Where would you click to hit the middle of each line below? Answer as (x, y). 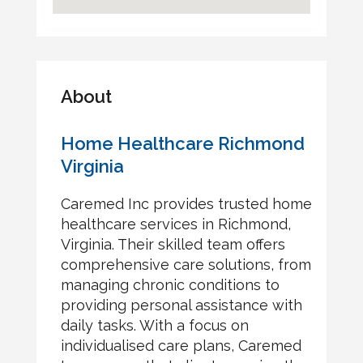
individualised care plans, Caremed (181, 346)
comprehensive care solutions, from (186, 265)
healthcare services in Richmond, (175, 224)
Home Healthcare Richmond (182, 143)
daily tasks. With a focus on (154, 325)
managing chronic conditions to (170, 285)
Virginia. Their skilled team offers (173, 244)
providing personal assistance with (181, 305)
